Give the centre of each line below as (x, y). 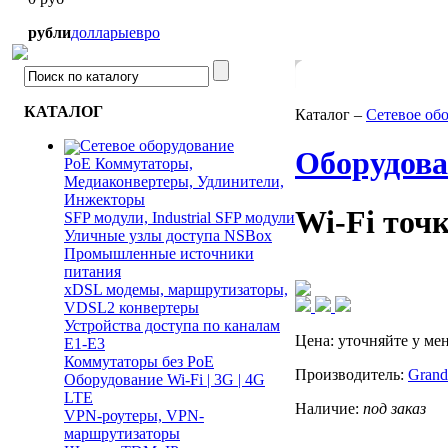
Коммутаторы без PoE (139, 362)
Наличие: (329, 409)
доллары (100, 32)
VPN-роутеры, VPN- (134, 416)
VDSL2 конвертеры (131, 308)
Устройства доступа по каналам (172, 326)
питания (92, 272)
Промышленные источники (159, 254)
